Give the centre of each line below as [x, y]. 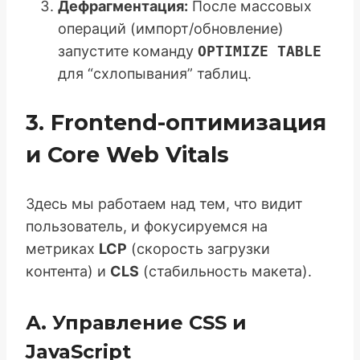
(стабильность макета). [225, 271]
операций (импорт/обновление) [171, 28]
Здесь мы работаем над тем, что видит [164, 203]
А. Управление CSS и [136, 322]
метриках [62, 248]
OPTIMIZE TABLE [260, 51]
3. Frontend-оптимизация [176, 122]
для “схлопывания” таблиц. [155, 73]
